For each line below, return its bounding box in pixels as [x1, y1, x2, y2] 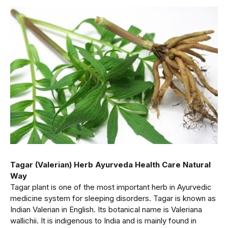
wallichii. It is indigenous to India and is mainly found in [10, 216, 196, 226]
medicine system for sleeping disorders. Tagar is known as [10, 193, 216, 204]
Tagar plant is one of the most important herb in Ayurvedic [10, 182, 212, 192]
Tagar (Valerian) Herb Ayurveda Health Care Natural [10, 160, 211, 170]
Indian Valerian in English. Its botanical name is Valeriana [10, 205, 202, 215]
